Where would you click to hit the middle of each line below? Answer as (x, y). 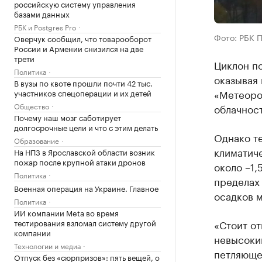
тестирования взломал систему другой (85, 222)
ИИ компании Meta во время (66, 212)
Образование (37, 140)
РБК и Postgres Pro (45, 27)
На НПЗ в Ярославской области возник (85, 151)
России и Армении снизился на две (79, 48)
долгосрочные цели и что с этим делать (86, 127)
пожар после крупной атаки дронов (80, 161)
